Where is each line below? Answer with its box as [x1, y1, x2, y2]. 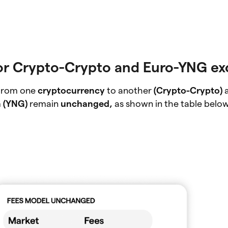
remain [30, 99, 61, 109]
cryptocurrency [38, 85, 105, 96]
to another [105, 85, 154, 96]
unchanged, [61, 99, 115, 109]
